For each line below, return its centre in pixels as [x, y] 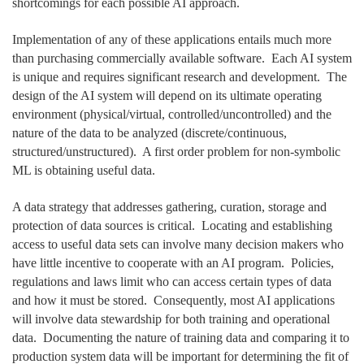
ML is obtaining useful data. [84, 171]
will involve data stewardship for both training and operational [171, 319]
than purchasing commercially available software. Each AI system [182, 58]
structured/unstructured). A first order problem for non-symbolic [176, 152]
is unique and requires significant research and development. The [180, 77]
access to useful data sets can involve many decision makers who [178, 245]
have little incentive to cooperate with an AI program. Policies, [173, 263]
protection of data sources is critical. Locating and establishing [172, 226]
